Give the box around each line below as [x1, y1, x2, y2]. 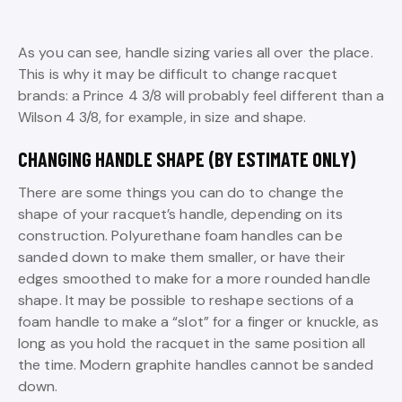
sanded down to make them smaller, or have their [18, 248, 345, 267]
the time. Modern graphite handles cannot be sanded [18, 355, 374, 375]
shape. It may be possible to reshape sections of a [18, 291, 354, 310]
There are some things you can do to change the [18, 183, 344, 203]
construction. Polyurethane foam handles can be [18, 226, 343, 246]
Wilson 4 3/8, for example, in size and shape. [18, 108, 307, 127]
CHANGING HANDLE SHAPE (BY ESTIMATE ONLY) [18, 147, 356, 171]
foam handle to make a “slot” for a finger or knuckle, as [18, 312, 379, 332]
